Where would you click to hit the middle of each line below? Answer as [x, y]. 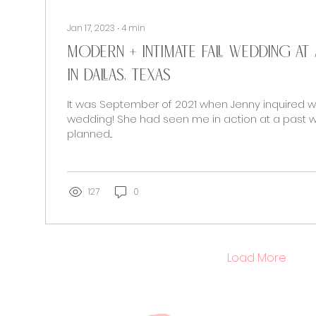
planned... [90, 134]
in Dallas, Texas [119, 74]
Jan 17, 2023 [91, 28]
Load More [257, 258]
